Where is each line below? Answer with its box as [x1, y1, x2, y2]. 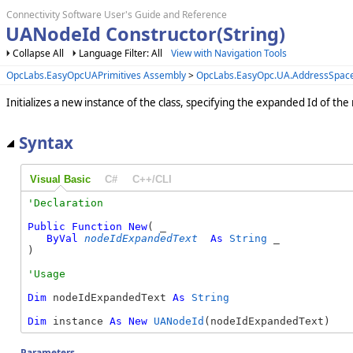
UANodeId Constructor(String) [5, 21, 285, 46]
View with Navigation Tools [171, 46, 287, 60]
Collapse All [13, 46, 64, 60]
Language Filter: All [79, 46, 165, 60]
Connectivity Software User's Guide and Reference [6, 8, 227, 21]
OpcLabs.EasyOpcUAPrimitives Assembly [6, 68, 186, 82]
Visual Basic [29, 173, 91, 185]
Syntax [19, 131, 73, 154]
